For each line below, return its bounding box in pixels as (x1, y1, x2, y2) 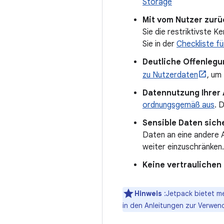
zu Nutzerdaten (142, 70, 198, 80)
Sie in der (142, 39, 176, 49)
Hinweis (134, 189, 162, 198)
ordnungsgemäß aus (142, 100, 214, 110)
